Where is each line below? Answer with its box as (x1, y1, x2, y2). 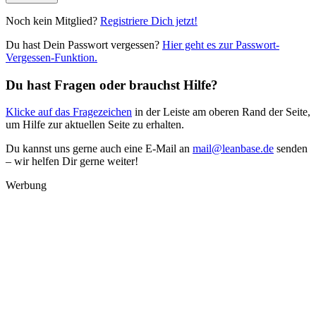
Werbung (6, 179, 47, 192)
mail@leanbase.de (193, 142, 274, 155)
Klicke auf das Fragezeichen (6, 106, 132, 119)
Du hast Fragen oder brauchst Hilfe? (6, 77, 218, 92)
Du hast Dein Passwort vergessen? (6, 38, 162, 51)
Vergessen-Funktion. (6, 51, 97, 63)
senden (274, 142, 308, 155)
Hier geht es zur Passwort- (162, 38, 279, 51)
